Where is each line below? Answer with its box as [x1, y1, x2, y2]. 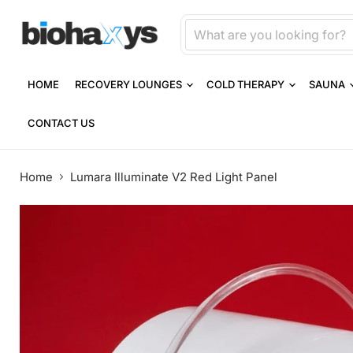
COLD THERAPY [206, 78, 287, 91]
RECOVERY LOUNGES [75, 78, 184, 91]
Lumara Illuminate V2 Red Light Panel [70, 169, 277, 185]
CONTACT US [28, 117, 95, 129]
